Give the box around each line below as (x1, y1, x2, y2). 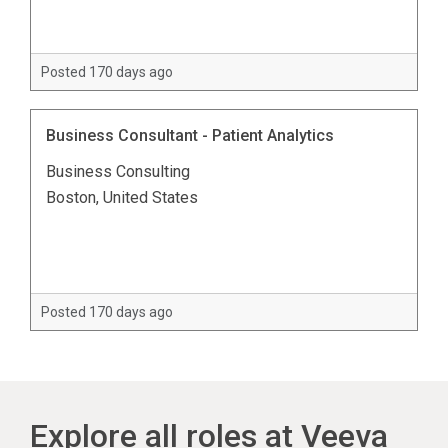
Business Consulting (46, 161, 190, 181)
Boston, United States (46, 187, 198, 207)
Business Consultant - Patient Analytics (46, 125, 334, 145)
